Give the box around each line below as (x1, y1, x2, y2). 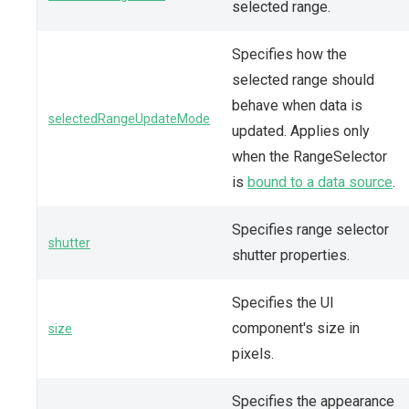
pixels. (232, 344, 274, 362)
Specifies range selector (232, 220, 389, 238)
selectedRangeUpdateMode (48, 110, 210, 126)
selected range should (232, 70, 374, 89)
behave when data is (232, 96, 362, 114)
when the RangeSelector (232, 147, 387, 165)
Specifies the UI (232, 293, 334, 311)
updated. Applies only (232, 121, 370, 140)
